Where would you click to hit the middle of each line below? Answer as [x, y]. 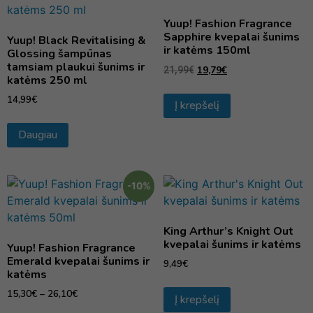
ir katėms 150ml [207, 50]
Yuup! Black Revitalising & [77, 40]
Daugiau [38, 135]
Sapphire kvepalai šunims [232, 37]
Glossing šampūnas [59, 53]
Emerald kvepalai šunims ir [78, 262]
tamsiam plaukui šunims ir [76, 67]
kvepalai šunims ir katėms [232, 245]
